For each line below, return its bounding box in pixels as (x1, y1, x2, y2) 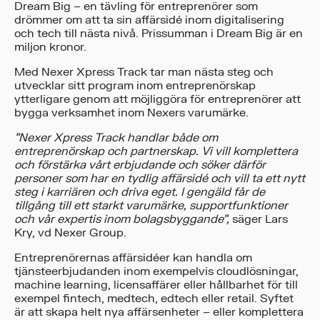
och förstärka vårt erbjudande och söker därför (14, 158, 266, 173)
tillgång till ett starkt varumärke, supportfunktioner (14, 199, 288, 214)
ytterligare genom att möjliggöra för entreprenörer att (14, 92, 301, 107)
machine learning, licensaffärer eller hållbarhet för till (14, 278, 298, 293)
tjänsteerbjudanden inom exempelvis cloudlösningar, (14, 264, 299, 279)
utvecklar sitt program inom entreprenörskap (14, 79, 256, 94)
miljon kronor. (14, 40, 86, 55)
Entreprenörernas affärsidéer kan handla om (14, 251, 252, 266)
